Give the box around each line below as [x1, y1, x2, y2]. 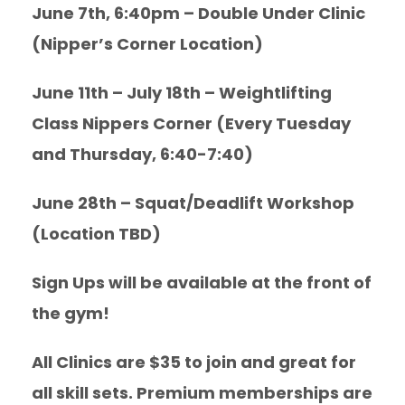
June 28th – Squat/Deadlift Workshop [32, 192, 354, 214]
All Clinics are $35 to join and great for [32, 351, 356, 373]
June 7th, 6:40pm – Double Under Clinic [32, 2, 365, 24]
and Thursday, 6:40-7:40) [32, 143, 253, 165]
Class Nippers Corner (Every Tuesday [32, 112, 351, 135]
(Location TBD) [32, 222, 161, 245]
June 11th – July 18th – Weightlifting [32, 81, 332, 104]
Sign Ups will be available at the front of [32, 271, 372, 294]
